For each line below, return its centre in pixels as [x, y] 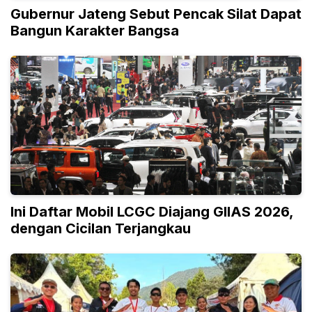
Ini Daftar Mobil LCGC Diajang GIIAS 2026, [152, 211]
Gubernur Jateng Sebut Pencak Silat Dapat [156, 14]
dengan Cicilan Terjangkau [101, 228]
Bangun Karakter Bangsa [95, 30]
